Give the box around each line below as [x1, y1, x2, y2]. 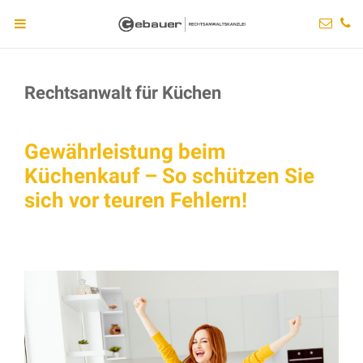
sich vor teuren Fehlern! [24, 188, 247, 212]
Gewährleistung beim [24, 139, 226, 164]
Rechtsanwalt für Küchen [24, 83, 221, 103]
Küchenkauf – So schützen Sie [24, 164, 314, 188]
